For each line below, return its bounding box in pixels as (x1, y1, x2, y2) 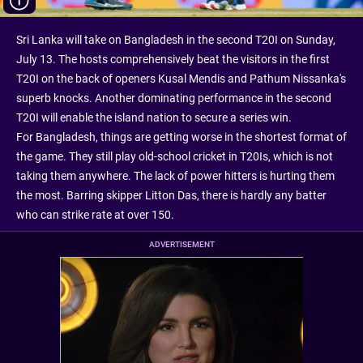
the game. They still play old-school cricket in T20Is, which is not (16, 150, 333, 164)
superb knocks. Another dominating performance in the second (16, 92, 331, 105)
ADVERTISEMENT (148, 240, 215, 250)
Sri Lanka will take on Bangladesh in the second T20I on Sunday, (16, 33, 335, 47)
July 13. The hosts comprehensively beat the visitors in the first (16, 53, 330, 66)
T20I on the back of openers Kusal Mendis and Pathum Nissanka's (16, 72, 346, 86)
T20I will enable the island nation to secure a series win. (16, 111, 292, 125)
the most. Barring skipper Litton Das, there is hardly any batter (16, 189, 327, 203)
